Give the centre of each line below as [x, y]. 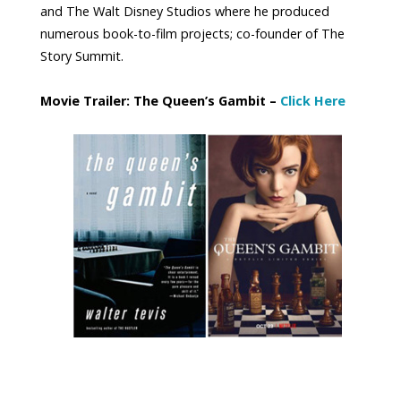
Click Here [313, 101]
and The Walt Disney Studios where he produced [185, 12]
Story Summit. [82, 56]
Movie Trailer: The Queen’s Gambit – [160, 101]
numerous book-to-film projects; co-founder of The [192, 34]
